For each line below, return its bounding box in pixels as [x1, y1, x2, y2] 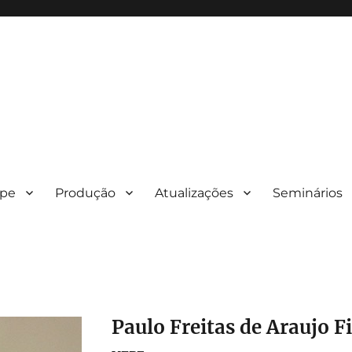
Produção [55, 185, 116, 200]
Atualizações [155, 185, 234, 200]
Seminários [273, 185, 343, 200]
